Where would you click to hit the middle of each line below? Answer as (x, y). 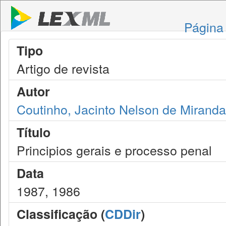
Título (34, 132)
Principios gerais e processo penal (114, 150)
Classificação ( (61, 214)
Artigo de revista (63, 68)
